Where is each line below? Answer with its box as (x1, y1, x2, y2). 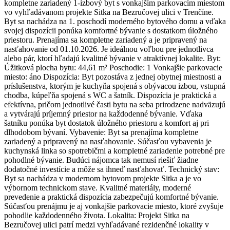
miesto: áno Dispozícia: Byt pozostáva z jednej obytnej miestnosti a (4, 72, 221, 82)
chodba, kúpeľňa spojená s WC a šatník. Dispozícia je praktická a (4, 91, 217, 100)
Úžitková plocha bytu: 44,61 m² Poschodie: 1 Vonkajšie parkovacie (4, 63, 222, 72)
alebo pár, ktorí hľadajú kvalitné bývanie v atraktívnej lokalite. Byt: (4, 54, 221, 63)
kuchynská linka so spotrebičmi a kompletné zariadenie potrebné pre (4, 146, 225, 156)
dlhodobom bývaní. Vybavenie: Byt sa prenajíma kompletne (4, 128, 198, 137)
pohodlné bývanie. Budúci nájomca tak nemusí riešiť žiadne (4, 156, 198, 165)
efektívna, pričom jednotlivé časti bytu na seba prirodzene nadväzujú (4, 100, 225, 109)
